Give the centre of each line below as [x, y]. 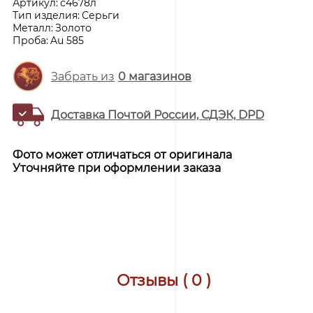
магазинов [158, 76]
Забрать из [83, 76]
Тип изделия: [46, 15]
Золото [73, 28]
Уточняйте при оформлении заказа [117, 168]
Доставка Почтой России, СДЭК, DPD [158, 115]
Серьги [101, 15]
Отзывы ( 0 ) [163, 280]
